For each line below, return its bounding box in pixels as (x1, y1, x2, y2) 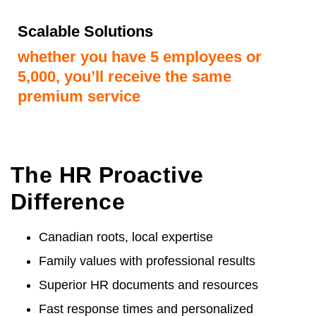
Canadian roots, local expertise (39, 229, 213, 244)
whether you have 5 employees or (18, 47, 262, 66)
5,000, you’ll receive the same (18, 67, 231, 85)
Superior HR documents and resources (39, 277, 262, 292)
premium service (18, 87, 140, 105)
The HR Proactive (11, 162, 204, 188)
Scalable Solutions (18, 22, 153, 40)
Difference (11, 188, 125, 214)
